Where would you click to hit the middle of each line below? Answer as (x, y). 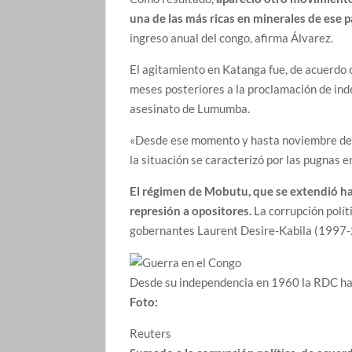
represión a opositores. (191, 210)
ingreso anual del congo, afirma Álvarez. (233, 37)
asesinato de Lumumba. (191, 108)
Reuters (151, 334)
